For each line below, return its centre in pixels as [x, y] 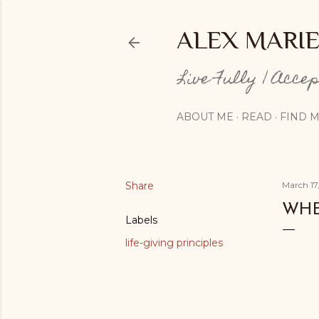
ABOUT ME [205, 117]
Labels [141, 220]
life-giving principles [174, 243]
